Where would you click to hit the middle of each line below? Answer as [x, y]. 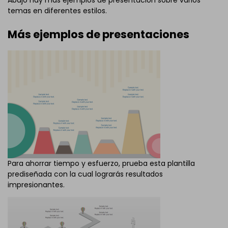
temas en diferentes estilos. [57, 11]
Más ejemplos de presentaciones [98, 35]
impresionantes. [36, 185]
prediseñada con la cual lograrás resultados [85, 174]
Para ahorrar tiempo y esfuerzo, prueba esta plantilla [101, 164]
